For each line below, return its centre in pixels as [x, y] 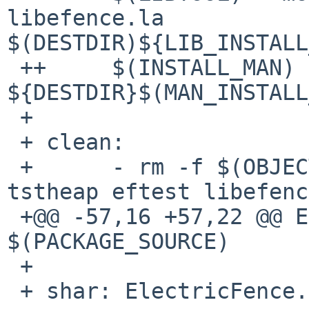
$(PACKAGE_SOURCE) [118, 241]
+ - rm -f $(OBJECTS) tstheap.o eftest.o [13, 167]
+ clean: [13, 142]
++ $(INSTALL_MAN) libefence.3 [13, 67]
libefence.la [92, 18]
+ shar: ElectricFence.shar [13, 291]
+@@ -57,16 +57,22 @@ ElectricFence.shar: [13, 216]
